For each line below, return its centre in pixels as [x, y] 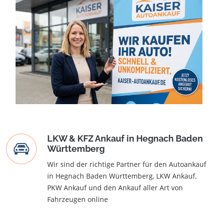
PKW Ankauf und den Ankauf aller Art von [115, 188]
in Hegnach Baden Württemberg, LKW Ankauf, [122, 176]
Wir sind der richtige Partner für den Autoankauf [127, 164]
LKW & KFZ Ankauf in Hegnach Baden [125, 139]
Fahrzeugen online [78, 200]
